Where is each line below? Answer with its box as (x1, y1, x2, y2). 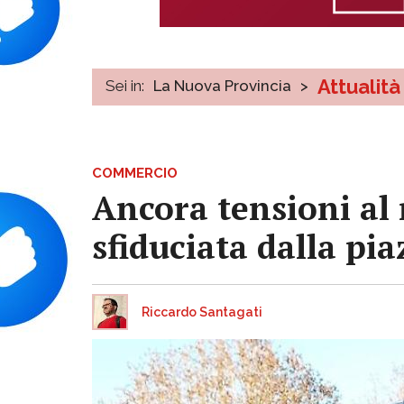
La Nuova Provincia (153, 76, 291, 95)
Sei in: (106, 76, 144, 95)
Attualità (317, 74, 400, 98)
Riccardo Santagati (142, 304, 262, 319)
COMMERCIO (92, 164, 178, 181)
